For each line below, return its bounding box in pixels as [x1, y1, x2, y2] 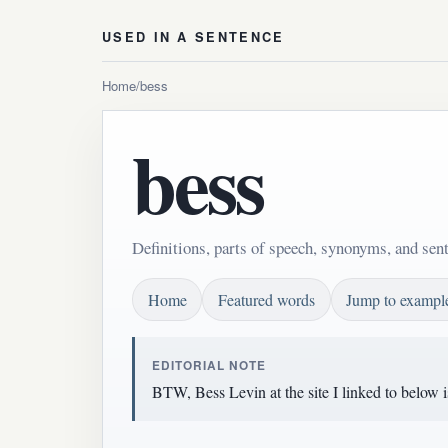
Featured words [217, 289, 315, 311]
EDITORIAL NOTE [152, 356, 266, 374]
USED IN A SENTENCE [102, 28, 285, 47]
